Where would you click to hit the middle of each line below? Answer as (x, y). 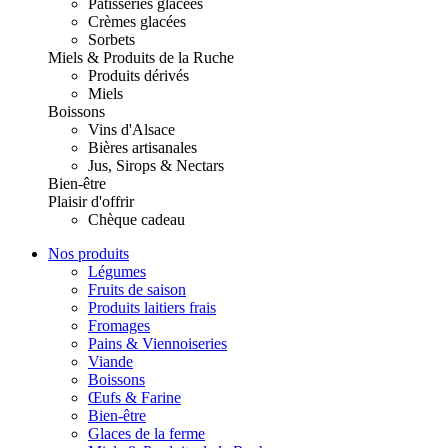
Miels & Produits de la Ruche (141, 57)
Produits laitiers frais (152, 307)
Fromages (119, 325)
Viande (110, 361)
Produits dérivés (138, 75)
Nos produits (88, 253)
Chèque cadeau (136, 219)
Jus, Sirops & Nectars (156, 165)
